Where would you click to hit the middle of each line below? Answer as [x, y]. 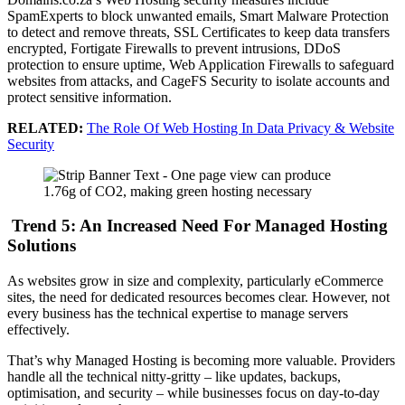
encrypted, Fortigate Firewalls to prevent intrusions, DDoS [174, 48]
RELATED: [45, 127]
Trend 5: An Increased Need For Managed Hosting [198, 226]
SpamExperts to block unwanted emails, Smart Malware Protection [198, 15]
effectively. [38, 329]
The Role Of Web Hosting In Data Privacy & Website [240, 127]
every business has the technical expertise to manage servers [178, 313]
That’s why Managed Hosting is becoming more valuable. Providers [201, 360]
